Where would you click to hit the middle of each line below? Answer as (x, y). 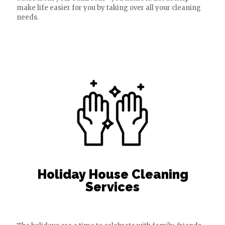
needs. (28, 17)
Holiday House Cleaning (113, 174)
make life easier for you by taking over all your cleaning (109, 8)
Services (113, 187)
